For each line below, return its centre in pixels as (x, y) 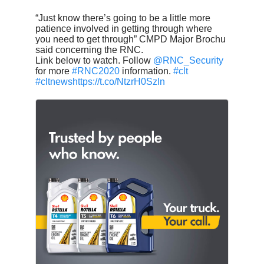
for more (54, 71)
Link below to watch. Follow (94, 60)
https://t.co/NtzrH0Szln (119, 81)
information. (146, 71)
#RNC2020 (96, 71)
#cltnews (54, 81)
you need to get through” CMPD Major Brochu (131, 39)
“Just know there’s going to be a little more (123, 18)
